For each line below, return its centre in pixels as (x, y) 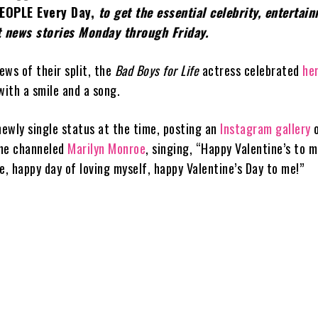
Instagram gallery (265, 128)
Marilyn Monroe (107, 148)
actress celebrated (251, 70)
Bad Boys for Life (157, 70)
